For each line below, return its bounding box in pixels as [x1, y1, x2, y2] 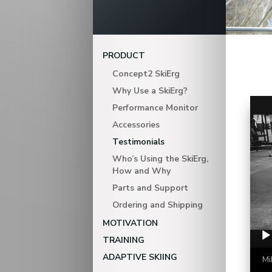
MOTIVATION [103, 217, 158, 229]
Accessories [112, 119, 160, 131]
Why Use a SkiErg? [112, 85, 188, 97]
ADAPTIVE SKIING [103, 251, 177, 263]
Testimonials [112, 136, 165, 148]
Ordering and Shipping [112, 199, 203, 211]
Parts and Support [112, 182, 188, 194]
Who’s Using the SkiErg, [112, 153, 208, 165]
